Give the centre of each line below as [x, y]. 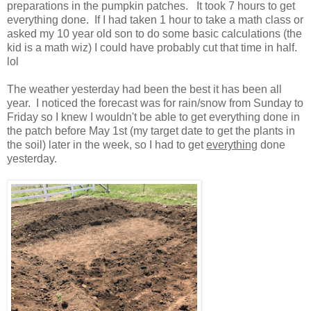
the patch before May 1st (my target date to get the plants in [151, 131]
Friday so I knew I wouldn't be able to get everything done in [153, 117]
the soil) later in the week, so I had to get [107, 144]
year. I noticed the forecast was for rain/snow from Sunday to [155, 103]
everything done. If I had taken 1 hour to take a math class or [155, 19]
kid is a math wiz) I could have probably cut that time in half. [153, 47]
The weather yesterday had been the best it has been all [144, 89]
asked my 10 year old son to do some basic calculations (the [154, 33]
